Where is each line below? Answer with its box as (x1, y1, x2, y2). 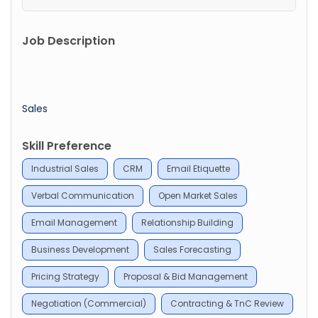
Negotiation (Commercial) (31, 297, 146, 309)
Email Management (31, 216, 117, 229)
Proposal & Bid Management (124, 270, 248, 283)
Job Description (22, 32, 115, 49)
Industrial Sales (31, 162, 99, 175)
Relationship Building (141, 216, 234, 229)
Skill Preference (22, 137, 111, 154)
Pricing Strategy (31, 270, 99, 283)
